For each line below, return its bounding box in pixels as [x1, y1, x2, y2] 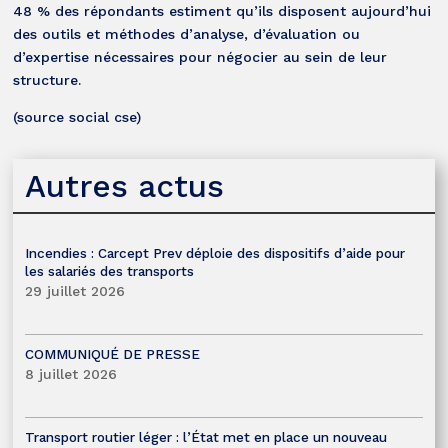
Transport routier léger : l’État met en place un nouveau [25, 428, 388, 445]
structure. [13, 71, 82, 88]
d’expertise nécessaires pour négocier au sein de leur [13, 48, 388, 65]
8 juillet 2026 [25, 365, 118, 382]
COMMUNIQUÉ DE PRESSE [25, 345, 201, 362]
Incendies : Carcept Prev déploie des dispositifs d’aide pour [25, 244, 406, 261]
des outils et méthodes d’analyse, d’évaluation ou [13, 25, 361, 42]
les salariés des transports [25, 262, 195, 279]
